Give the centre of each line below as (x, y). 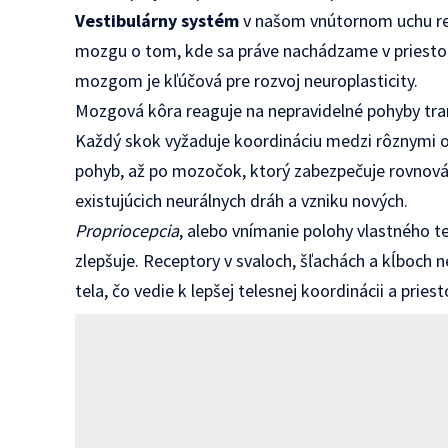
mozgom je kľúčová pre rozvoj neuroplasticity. (247, 80)
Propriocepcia (127, 230)
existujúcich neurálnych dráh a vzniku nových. (242, 200)
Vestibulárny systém (157, 20)
